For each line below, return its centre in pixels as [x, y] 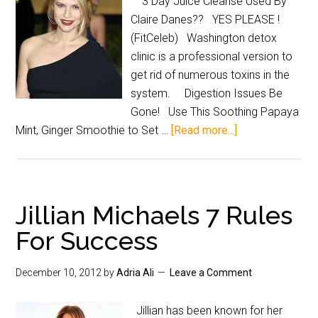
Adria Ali [136, 273]
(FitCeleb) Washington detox [204, 38]
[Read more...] [204, 130]
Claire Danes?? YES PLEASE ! [208, 20]
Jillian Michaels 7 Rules [154, 215]
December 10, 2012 [59, 273]
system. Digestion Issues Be [207, 93]
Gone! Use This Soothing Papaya [215, 112]
